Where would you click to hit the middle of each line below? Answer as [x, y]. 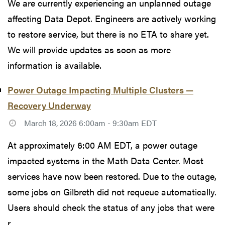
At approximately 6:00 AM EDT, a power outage [102, 145]
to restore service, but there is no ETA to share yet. [108, 34]
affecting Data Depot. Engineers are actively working [112, 19]
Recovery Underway [49, 105]
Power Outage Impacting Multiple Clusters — [100, 90]
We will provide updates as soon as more [89, 50]
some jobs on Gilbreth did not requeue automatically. [112, 192]
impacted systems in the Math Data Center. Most [105, 161]
